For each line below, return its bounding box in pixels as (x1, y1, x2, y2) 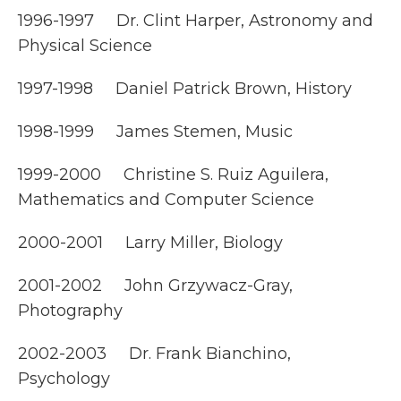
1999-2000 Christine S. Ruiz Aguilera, (18, 165, 328, 184)
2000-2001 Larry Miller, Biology (18, 233, 283, 252)
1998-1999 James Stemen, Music (18, 122, 293, 141)
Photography (18, 301, 123, 320)
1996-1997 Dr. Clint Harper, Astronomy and (18, 11, 373, 30)
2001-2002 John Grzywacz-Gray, (18, 276, 293, 295)
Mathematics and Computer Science (18, 190, 314, 209)
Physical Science (18, 36, 152, 55)
